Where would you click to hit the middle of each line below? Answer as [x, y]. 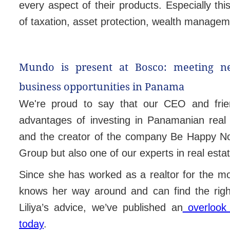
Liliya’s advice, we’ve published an [101, 207]
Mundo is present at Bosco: [97, 67]
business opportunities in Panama [102, 86]
